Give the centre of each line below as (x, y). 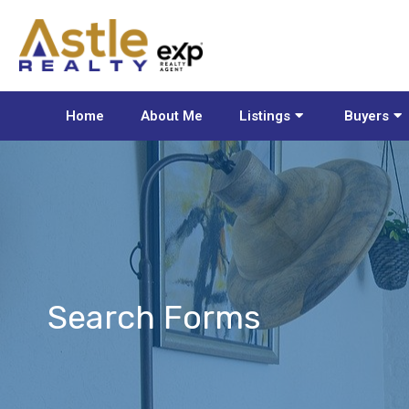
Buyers (367, 115)
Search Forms (154, 317)
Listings (265, 115)
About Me (172, 115)
